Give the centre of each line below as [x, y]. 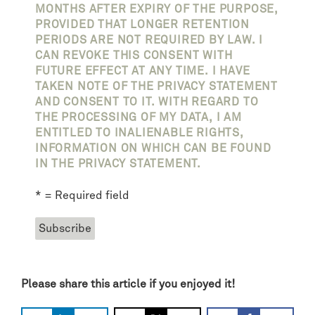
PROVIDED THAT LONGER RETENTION [142, 24]
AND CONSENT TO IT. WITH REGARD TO [147, 102]
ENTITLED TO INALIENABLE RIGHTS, [140, 133]
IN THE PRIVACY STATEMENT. [118, 163]
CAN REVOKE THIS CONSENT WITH [134, 55]
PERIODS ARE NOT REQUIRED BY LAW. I [149, 40]
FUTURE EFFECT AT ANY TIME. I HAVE [143, 71]
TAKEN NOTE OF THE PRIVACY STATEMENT [156, 86]
